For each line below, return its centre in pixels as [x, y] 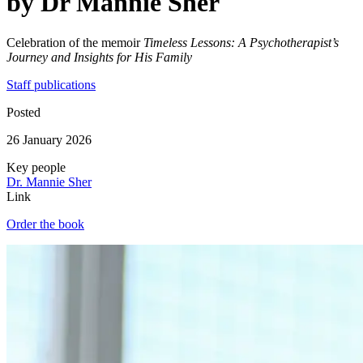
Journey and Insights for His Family [99, 57]
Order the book [45, 224]
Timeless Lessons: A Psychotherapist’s [241, 42]
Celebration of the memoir [75, 42]
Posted [23, 112]
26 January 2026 [49, 139]
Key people [36, 167]
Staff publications [51, 84]
